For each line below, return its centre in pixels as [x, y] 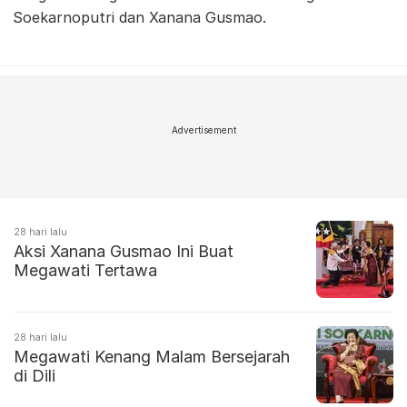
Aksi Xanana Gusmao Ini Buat [124, 252]
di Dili [35, 376]
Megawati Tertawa [85, 271]
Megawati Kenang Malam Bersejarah [152, 357]
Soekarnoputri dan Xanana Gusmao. [139, 18]
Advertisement [203, 130]
